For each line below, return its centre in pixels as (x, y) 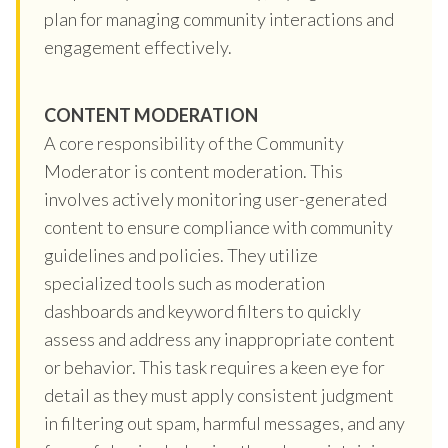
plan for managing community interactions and (219, 18)
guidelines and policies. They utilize (181, 254)
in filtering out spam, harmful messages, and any (224, 422)
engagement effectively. (138, 46)
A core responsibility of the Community (194, 142)
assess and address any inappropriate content (219, 338)
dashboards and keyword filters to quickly (202, 310)
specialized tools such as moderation (184, 282)
